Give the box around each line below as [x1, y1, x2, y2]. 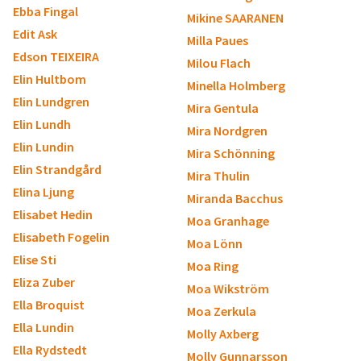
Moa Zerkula [187, 303, 256, 319]
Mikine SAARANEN [187, 10, 284, 26]
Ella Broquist [13, 297, 85, 313]
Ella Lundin [13, 319, 74, 335]
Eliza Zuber [13, 274, 75, 290]
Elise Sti [13, 251, 56, 268]
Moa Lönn [187, 235, 243, 251]
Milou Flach [187, 55, 251, 71]
